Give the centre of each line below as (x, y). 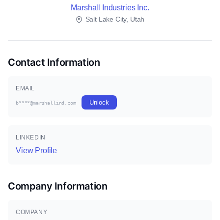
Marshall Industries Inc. (110, 8)
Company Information (58, 186)
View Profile (37, 151)
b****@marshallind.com (46, 103)
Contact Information (54, 62)
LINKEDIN (31, 137)
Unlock (99, 102)
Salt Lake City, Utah (114, 19)
